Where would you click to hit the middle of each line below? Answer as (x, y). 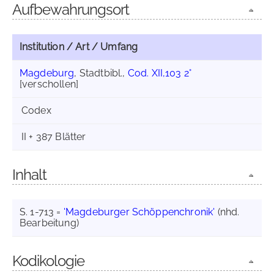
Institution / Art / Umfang (79, 47)
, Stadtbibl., (101, 73)
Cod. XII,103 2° (160, 73)
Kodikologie (48, 261)
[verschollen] (49, 84)
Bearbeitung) (49, 223)
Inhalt (29, 175)
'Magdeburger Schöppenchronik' (139, 212)
